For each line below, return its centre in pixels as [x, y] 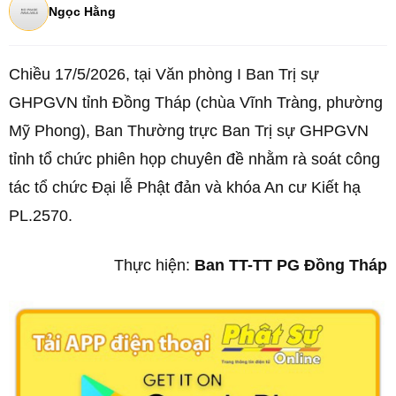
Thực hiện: [154, 265]
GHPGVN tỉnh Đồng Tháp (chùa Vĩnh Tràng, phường [196, 103]
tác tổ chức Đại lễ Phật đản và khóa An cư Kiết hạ [185, 187]
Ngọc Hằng [82, 11]
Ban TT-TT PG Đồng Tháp [291, 265]
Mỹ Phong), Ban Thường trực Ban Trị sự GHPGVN [189, 131]
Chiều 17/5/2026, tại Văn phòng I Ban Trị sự [164, 74]
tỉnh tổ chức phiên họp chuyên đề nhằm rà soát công [194, 159]
